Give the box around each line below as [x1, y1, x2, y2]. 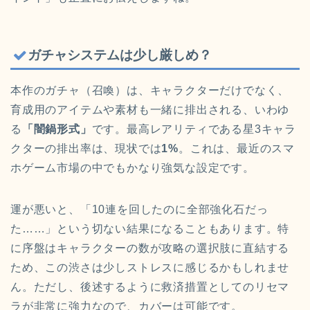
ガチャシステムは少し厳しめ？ [28, 47, 212, 62]
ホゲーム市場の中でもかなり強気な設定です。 [10, 161, 255, 174]
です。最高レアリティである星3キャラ [91, 122, 297, 135]
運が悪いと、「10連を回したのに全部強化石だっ [10, 203, 268, 215]
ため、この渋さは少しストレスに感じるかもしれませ [10, 261, 290, 273]
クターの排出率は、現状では [10, 142, 162, 154]
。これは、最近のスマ [179, 142, 295, 154]
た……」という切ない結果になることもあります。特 [10, 222, 290, 235]
